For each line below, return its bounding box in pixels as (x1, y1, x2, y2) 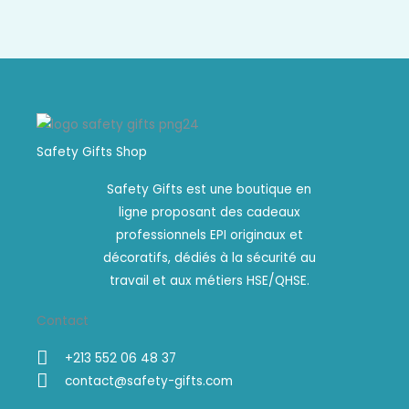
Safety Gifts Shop (37, 143, 147, 162)
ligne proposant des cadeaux (118, 204, 300, 222)
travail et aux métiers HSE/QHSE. (109, 272, 309, 290)
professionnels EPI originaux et (115, 226, 303, 245)
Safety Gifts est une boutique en (107, 181, 311, 199)
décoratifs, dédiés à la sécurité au (102, 249, 316, 267)
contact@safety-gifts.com (65, 372, 234, 391)
